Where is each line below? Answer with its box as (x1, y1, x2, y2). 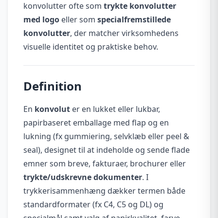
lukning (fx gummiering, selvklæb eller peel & (23, 130, 189, 142)
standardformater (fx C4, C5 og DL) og (23, 199, 163, 210)
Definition (23, 77, 82, 94)
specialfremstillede (97, 14, 171, 25)
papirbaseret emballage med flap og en (23, 117, 169, 128)
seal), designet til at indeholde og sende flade (23, 144, 190, 155)
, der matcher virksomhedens (70, 27, 179, 38)
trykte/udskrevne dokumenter (23, 171, 142, 182)
